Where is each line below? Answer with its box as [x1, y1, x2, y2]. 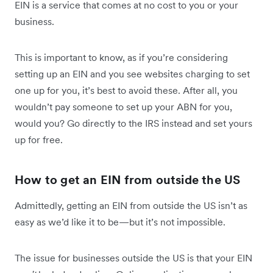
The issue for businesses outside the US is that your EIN [15, 252, 252, 264]
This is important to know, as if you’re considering [15, 51, 228, 64]
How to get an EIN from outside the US [15, 172, 241, 188]
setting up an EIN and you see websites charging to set [15, 68, 250, 80]
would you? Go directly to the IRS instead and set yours [15, 117, 252, 130]
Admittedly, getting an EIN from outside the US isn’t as [15, 199, 247, 212]
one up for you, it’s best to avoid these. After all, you [15, 84, 238, 97]
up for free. [15, 133, 63, 146]
